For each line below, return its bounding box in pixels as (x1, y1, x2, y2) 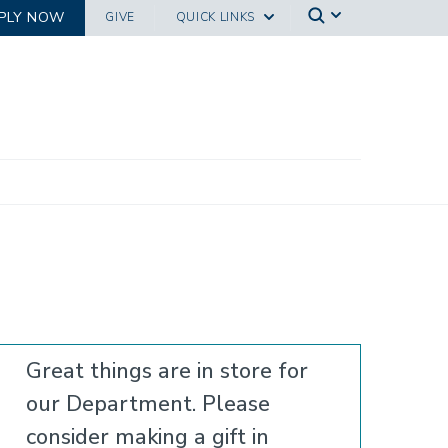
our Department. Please (26, 389, 270, 419)
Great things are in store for (26, 356, 308, 386)
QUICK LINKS (175, 9, 255, 25)
